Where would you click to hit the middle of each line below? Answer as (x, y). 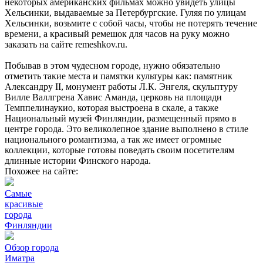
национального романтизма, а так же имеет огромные (113, 140)
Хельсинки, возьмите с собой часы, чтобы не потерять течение (131, 23)
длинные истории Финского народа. (78, 161)
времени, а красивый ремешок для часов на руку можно (117, 34)
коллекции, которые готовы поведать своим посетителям (119, 150)
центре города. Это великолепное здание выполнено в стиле (127, 129)
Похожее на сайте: (41, 171)
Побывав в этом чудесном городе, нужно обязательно (112, 66)
